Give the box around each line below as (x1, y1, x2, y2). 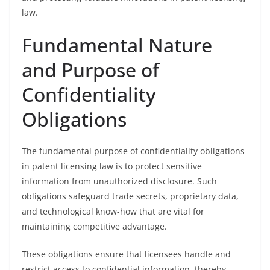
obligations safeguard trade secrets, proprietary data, (22, 190, 239, 202)
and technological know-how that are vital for (22, 206, 204, 217)
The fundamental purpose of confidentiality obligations (22, 145, 245, 157)
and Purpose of (22, 57, 159, 83)
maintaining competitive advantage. (22, 221, 167, 232)
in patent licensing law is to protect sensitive (22, 160, 202, 172)
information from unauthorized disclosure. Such (22, 175, 217, 187)
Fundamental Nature (22, 32, 212, 58)
